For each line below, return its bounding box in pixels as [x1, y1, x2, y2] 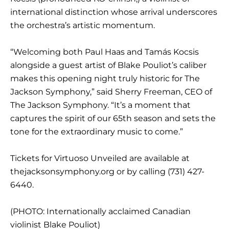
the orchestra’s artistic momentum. [10, 20, 155, 30]
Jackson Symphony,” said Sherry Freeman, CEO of [10, 86, 212, 97]
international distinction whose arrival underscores [10, 7, 217, 17]
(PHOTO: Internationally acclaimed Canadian [10, 206, 191, 216]
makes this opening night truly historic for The [10, 73, 200, 83]
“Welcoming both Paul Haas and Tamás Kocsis [10, 47, 199, 57]
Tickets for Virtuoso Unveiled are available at [10, 153, 190, 163]
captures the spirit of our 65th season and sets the [10, 113, 216, 123]
